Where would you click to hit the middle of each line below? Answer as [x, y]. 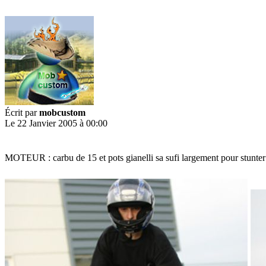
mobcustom [62, 112]
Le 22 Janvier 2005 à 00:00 [56, 123]
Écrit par [22, 112]
